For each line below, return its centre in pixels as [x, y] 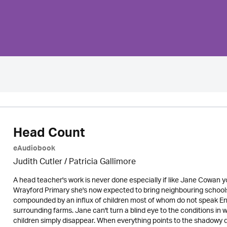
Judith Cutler [37, 162]
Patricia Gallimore [102, 162]
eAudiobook [34, 149]
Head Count [49, 135]
